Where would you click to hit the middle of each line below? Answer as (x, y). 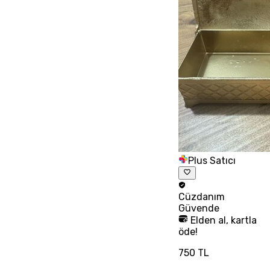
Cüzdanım (201, 196)
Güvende (199, 208)
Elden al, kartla (222, 220)
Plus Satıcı (212, 160)
